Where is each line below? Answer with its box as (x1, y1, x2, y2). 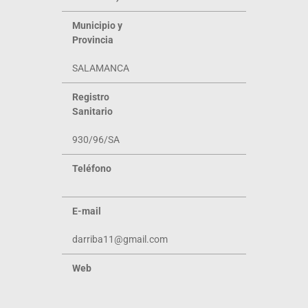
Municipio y (72, 20, 122, 31)
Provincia (72, 34, 113, 45)
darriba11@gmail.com (72, 234, 168, 245)
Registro (72, 91, 109, 102)
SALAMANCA (72, 63, 129, 74)
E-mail (72, 206, 101, 217)
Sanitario (72, 106, 113, 117)
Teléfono (72, 163, 111, 174)
